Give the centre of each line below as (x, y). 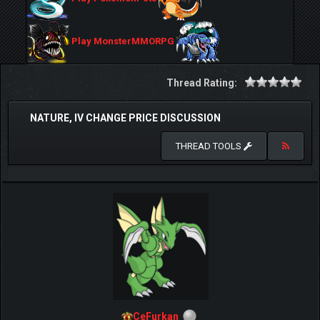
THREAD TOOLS (210, 146)
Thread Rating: (202, 83)
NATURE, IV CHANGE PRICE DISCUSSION (125, 118)
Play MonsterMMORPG (123, 41)
